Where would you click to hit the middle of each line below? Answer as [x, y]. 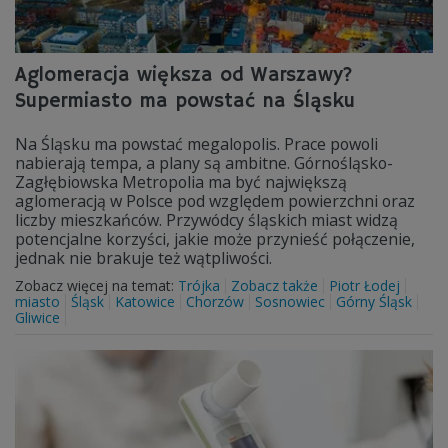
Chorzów [215, 301]
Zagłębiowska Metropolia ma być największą [181, 182]
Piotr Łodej [364, 285]
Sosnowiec [290, 301]
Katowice [145, 301]
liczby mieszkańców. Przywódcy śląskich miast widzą [206, 220]
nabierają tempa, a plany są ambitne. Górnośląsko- [204, 163]
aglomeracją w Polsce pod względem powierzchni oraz [215, 201]
